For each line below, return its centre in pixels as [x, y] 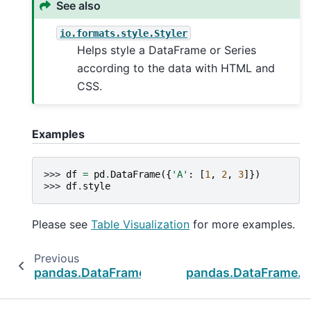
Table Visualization [140, 224]
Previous [56, 258]
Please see [61, 224]
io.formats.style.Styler [124, 33]
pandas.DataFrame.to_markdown [133, 272]
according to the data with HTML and [176, 68]
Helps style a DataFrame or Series [167, 50]
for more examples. [242, 224]
